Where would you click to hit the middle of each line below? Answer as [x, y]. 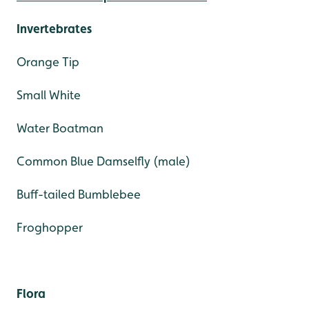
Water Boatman [60, 128]
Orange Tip [48, 61]
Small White [49, 94]
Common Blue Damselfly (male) [103, 161]
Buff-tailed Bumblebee [79, 194]
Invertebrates [54, 28]
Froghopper [50, 227]
